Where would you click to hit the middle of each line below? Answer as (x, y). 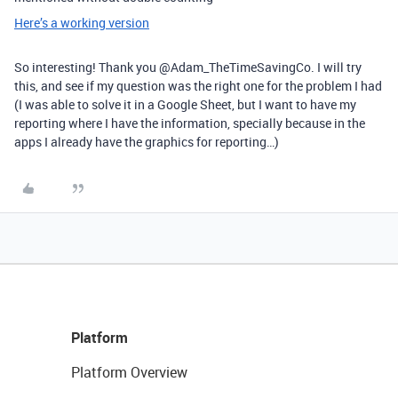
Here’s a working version (82, 23)
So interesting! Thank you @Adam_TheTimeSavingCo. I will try (188, 67)
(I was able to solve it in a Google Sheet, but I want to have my (185, 104)
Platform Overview (129, 372)
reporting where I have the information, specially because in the (190, 123)
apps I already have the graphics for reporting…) (147, 142)
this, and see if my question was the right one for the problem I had (198, 86)
